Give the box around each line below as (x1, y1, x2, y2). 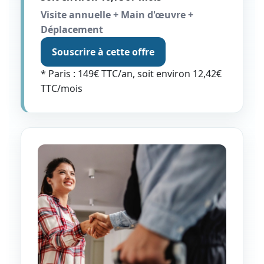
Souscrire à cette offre (52, 45, 154, 58)
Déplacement (41, 22, 103, 36)
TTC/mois (41, 81, 82, 95)
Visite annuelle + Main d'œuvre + (41, 8, 193, 21)
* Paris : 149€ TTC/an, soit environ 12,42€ (41, 67, 222, 80)
